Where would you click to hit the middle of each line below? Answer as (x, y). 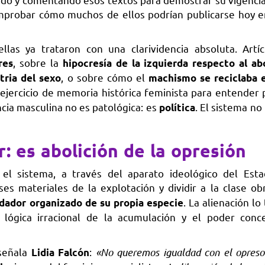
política (177, 108)
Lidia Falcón (60, 253)
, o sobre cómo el (105, 77)
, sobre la (38, 63)
